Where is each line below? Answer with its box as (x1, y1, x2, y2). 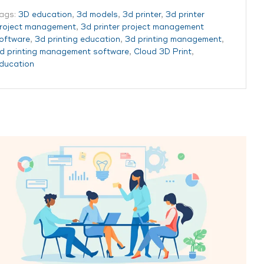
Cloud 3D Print (134, 47, 192, 57)
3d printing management (125, 35, 222, 44)
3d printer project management (81, 22, 204, 32)
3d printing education (35, 35, 120, 44)
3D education (18, 10, 72, 19)
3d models (77, 10, 118, 19)
